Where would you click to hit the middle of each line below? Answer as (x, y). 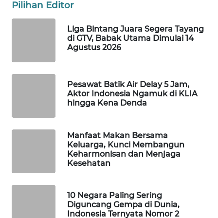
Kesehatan (89, 163)
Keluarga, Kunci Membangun (126, 145)
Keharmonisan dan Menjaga (124, 154)
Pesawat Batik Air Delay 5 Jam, (128, 85)
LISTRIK (33, 24)
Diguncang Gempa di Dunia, (123, 205)
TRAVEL (33, 60)
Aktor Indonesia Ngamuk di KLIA (132, 94)
